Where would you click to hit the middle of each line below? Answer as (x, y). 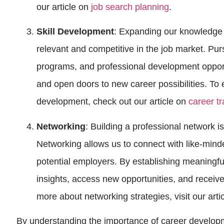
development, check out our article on (113, 102)
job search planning (130, 7)
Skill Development (75, 32)
